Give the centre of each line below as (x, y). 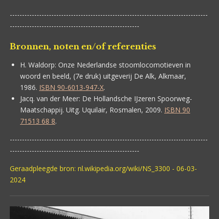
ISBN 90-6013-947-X (71, 87)
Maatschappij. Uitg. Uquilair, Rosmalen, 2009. (91, 110)
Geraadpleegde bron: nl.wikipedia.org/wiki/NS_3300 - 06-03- (103, 168)
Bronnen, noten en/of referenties (83, 47)
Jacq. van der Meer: (50, 99)
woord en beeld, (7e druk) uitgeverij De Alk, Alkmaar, (103, 76)
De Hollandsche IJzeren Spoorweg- (137, 99)
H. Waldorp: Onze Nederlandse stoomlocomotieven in (105, 65)
